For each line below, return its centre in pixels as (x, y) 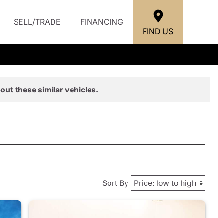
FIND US (158, 31)
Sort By (115, 183)
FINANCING (102, 22)
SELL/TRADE (37, 22)
